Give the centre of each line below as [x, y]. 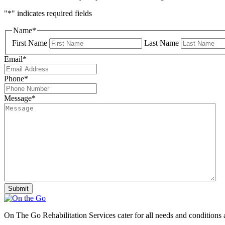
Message [18, 98]
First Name [30, 43]
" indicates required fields [52, 14]
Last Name [161, 43]
